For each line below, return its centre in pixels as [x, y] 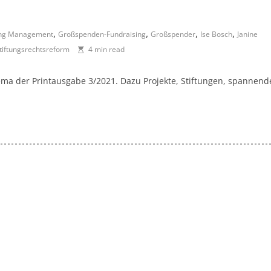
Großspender [173, 34]
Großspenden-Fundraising [102, 34]
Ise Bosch [216, 34]
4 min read [106, 49]
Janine [247, 34]
